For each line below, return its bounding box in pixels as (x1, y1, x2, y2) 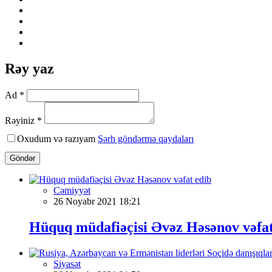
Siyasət (53, 258, 81, 269)
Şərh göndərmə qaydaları (98, 133, 194, 144)
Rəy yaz (5, 60, 54, 76)
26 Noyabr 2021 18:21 (53, 195, 141, 206)
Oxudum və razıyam (17, 133, 98, 144)
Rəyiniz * (5, 115, 42, 126)
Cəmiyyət (53, 185, 90, 195)
